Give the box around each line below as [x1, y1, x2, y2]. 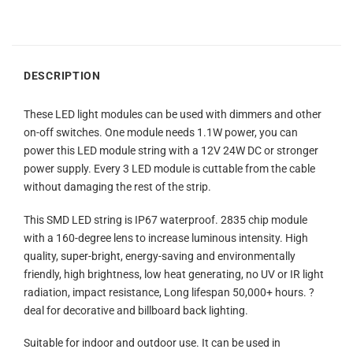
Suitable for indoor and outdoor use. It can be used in [24, 336, 281, 351]
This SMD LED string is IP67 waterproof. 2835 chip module [24, 213, 307, 227]
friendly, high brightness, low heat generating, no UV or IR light [24, 267, 324, 281]
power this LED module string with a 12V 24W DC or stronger [24, 143, 318, 158]
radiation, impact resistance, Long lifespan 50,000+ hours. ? [24, 285, 314, 299]
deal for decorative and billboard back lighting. [24, 303, 248, 318]
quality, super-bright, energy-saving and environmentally [24, 249, 295, 263]
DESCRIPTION [24, 69, 101, 84]
